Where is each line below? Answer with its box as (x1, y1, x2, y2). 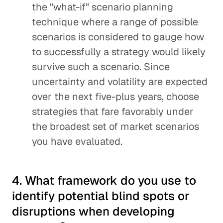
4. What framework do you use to (12, 173, 196, 188)
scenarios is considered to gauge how (32, 30, 204, 43)
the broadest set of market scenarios (32, 120, 199, 133)
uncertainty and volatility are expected (32, 75, 208, 88)
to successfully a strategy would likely (32, 45, 206, 58)
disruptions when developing (12, 204, 175, 219)
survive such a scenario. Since (32, 60, 170, 73)
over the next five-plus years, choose (32, 90, 199, 103)
